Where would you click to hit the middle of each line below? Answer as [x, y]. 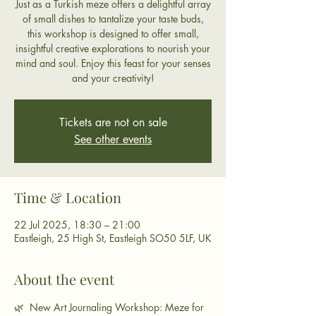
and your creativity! [113, 78]
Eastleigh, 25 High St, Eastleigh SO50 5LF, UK [113, 238]
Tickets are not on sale [113, 122]
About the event [64, 279]
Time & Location [68, 197]
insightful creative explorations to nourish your [113, 48]
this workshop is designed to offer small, [113, 34]
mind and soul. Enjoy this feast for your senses [113, 63]
